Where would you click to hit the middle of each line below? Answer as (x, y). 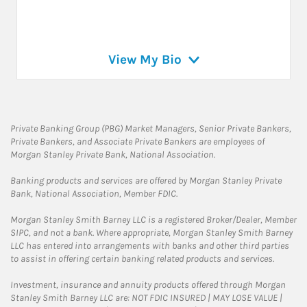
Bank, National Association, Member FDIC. (94, 194)
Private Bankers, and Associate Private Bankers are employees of (137, 142)
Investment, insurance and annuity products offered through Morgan (148, 285)
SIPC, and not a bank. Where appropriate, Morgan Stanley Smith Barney (151, 233)
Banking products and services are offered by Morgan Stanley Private (146, 181)
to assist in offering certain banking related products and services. (142, 259)
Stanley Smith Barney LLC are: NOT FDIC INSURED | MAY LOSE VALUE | (146, 298)
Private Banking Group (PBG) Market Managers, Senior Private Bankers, (151, 129)
